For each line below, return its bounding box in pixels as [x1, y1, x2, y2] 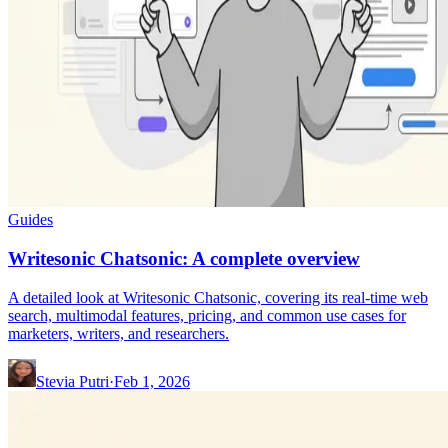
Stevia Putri [36, 372, 109, 390]
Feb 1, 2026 [114, 372, 190, 390]
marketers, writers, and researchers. [8, 324, 229, 342]
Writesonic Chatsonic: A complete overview [8, 248, 360, 270]
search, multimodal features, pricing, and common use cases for [8, 306, 406, 324]
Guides [8, 211, 53, 229]
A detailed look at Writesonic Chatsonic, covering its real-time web [8, 288, 428, 306]
